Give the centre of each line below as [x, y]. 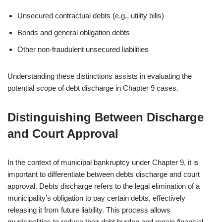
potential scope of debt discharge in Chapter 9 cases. [93, 88]
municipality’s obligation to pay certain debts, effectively [96, 198]
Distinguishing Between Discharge [106, 117]
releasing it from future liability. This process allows [89, 210]
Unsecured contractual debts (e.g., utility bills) [91, 16]
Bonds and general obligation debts [74, 32]
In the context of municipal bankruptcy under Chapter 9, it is [103, 162]
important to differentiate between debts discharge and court [104, 174]
